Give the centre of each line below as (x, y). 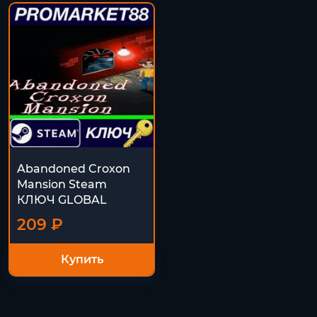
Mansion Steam (62, 184)
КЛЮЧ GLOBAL (62, 200)
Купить (82, 259)
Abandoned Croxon (74, 169)
